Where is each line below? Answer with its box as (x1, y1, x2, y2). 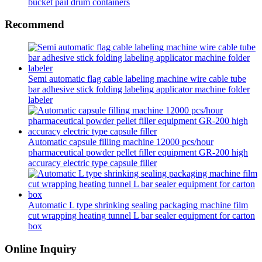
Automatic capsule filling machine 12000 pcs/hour (28, 137, 213, 147)
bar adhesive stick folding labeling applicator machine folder (28, 84, 250, 95)
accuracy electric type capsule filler (28, 158, 157, 168)
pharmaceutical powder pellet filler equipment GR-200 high (28, 147, 248, 158)
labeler (28, 95, 53, 105)
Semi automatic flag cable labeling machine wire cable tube (28, 74, 246, 84)
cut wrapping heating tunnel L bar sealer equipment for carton (28, 211, 255, 221)
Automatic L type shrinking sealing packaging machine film (28, 200, 248, 211)
